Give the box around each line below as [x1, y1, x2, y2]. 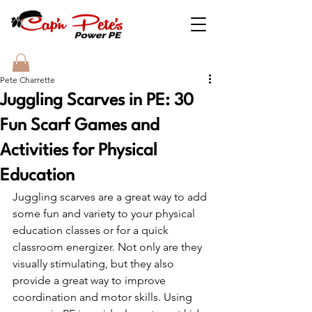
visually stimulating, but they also [13, 257, 177, 271]
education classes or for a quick [13, 224, 171, 237]
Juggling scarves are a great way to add [13, 190, 210, 204]
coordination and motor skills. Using [13, 290, 195, 304]
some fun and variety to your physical [13, 207, 198, 221]
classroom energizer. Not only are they [13, 240, 205, 254]
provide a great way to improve [13, 274, 169, 288]
